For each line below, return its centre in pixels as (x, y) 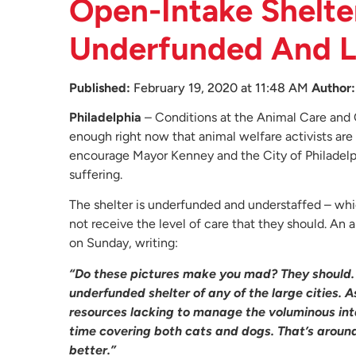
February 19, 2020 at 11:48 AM (221, 88)
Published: (100, 88)
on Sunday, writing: (124, 243)
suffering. (96, 174)
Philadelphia (105, 117)
